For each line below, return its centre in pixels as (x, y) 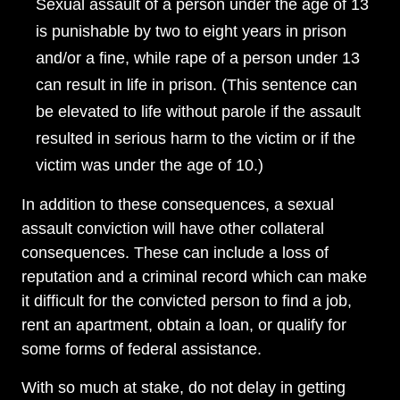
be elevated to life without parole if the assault (198, 112)
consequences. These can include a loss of (175, 253)
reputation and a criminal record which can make (194, 277)
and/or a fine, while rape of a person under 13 (198, 58)
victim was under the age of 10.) (150, 166)
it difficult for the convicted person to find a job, (187, 301)
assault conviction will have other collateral (173, 229)
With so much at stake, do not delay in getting (183, 388)
